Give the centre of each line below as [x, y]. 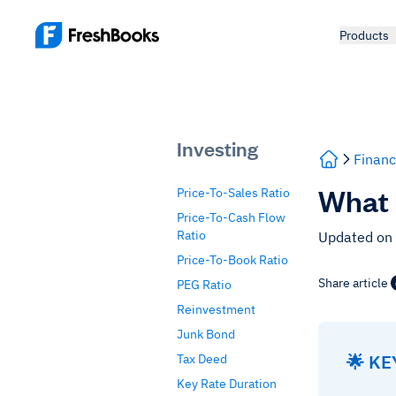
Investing [217, 148]
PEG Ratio [204, 285]
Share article [353, 283]
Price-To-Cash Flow [231, 217]
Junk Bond [206, 334]
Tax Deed [202, 359]
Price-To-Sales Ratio [233, 193]
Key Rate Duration [227, 384]
